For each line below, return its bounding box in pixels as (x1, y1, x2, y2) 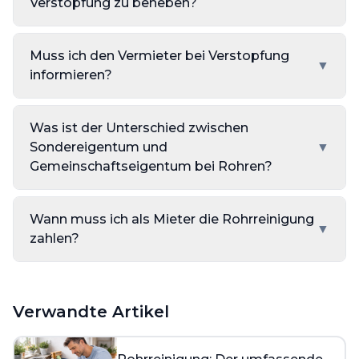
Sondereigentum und (30, 139, 167, 155)
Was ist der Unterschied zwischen (30, 120, 248, 136)
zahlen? (30, 231, 79, 247)
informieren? (30, 67, 112, 83)
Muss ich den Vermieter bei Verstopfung (30, 48, 289, 64)
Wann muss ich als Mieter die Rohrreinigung (30, 212, 314, 228)
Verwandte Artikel (13, 302, 169, 322)
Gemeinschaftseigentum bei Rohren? (30, 159, 272, 175)
